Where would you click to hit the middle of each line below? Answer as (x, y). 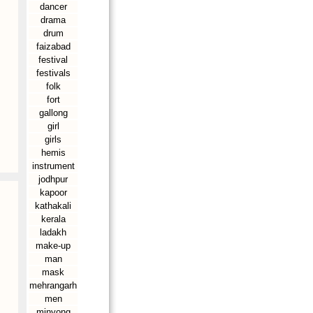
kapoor (53, 192)
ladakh (53, 232)
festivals (53, 73)
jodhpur (53, 179)
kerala (53, 219)
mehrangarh (53, 285)
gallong (53, 113)
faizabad (53, 46)
